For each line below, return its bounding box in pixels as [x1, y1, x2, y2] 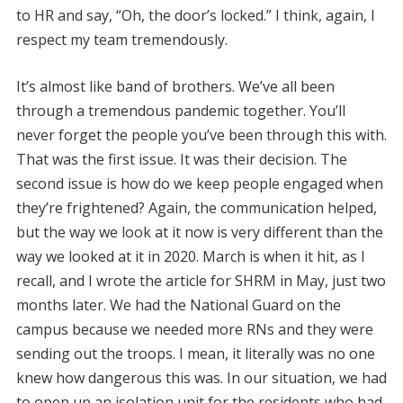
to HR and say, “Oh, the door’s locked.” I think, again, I [15, 4, 375, 25]
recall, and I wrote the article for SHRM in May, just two [15, 270, 386, 291]
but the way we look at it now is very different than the [15, 221, 383, 242]
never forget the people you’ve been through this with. [15, 124, 387, 145]
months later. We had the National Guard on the [15, 294, 341, 315]
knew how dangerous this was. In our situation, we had [15, 367, 387, 388]
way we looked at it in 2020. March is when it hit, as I [15, 246, 365, 266]
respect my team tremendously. [15, 29, 228, 49]
